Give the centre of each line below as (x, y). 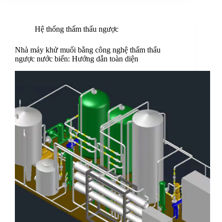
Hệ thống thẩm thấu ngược (77, 29)
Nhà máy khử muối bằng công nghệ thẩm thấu (88, 50)
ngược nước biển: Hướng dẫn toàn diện (77, 59)
